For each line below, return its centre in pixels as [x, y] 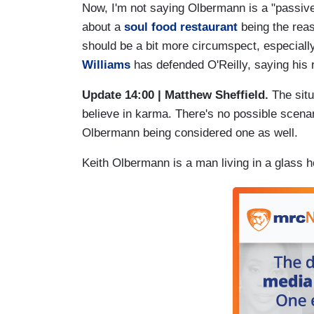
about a [103, 27]
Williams [106, 64]
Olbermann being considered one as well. [190, 132]
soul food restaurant [181, 27]
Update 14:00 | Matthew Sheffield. [175, 95]
